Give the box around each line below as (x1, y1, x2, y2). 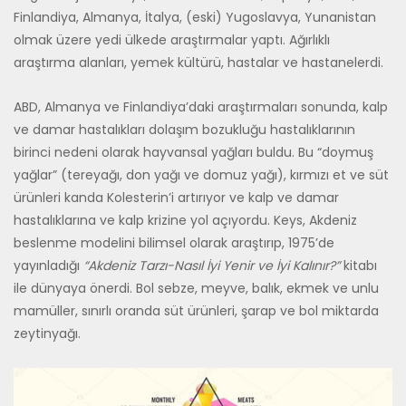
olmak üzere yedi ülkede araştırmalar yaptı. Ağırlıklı (14, 30, 330, 49)
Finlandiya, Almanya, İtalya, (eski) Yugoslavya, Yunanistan (14, 7, 376, 26)
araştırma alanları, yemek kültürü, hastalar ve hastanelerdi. (14, 53, 383, 72)
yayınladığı (14, 256, 83, 275)
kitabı (340, 256, 377, 275)
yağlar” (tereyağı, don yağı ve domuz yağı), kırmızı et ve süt (14, 166, 389, 185)
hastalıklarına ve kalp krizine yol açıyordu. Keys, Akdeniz (14, 211, 357, 230)
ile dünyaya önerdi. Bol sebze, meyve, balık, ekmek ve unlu (14, 279, 379, 298)
